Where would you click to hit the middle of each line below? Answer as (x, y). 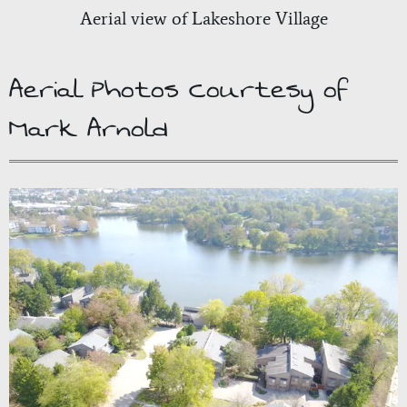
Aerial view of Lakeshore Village (203, 18)
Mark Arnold (89, 128)
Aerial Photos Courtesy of (179, 89)
